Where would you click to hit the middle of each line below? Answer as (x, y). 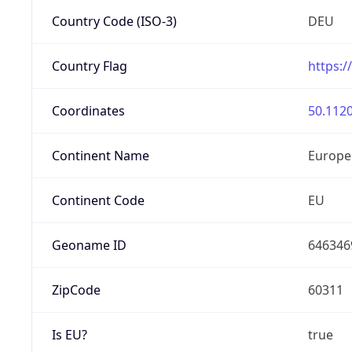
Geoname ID (89, 245)
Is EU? (69, 334)
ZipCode (76, 290)
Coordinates (88, 110)
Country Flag (89, 66)
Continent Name (100, 155)
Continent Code (98, 200)
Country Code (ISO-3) (114, 21)
